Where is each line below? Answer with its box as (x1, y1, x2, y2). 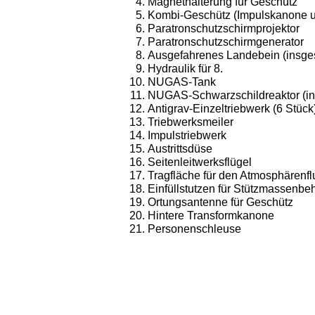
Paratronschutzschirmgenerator (148, 36, 304, 48)
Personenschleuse (148, 223, 241, 235)
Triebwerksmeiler (148, 116, 233, 128)
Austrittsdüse (148, 143, 212, 155)
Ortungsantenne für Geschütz (148, 196, 293, 208)
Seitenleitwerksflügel (148, 156, 252, 168)
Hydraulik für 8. (148, 63, 223, 75)
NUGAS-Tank (148, 76, 216, 88)
